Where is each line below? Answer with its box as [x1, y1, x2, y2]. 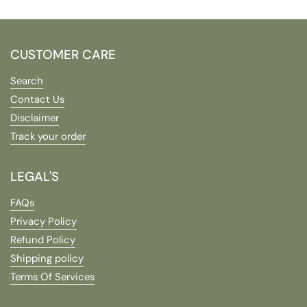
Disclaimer [10, 111, 59, 125]
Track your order [10, 130, 86, 143]
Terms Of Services [10, 270, 95, 284]
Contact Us [10, 93, 64, 106]
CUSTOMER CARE [10, 46, 116, 63]
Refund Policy [10, 233, 75, 247]
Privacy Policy [10, 214, 77, 228]
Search [10, 74, 43, 88]
